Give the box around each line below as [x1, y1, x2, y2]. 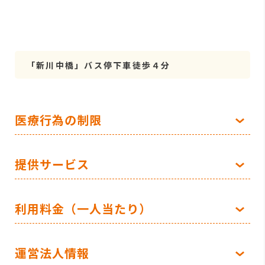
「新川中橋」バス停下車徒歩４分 [27, 59, 171, 71]
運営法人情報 [15, 244, 89, 261]
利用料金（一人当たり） [15, 199, 151, 217]
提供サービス [15, 155, 89, 173]
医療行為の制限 [15, 111, 102, 128]
